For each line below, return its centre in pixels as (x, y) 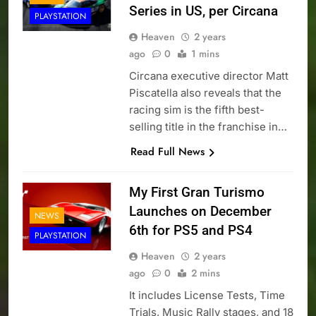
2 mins (205, 273)
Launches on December (200, 212)
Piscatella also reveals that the (205, 93)
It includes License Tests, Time (207, 296)
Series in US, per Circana (203, 11)
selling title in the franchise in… (208, 127)
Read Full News (167, 152)
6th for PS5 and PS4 (190, 231)
